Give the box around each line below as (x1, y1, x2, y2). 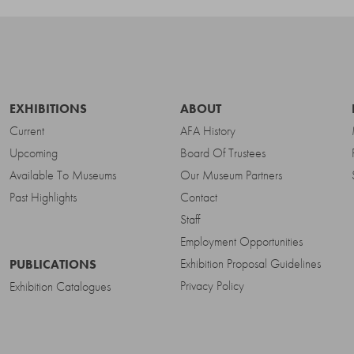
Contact (180, 189, 218, 205)
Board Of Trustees (180, 145, 266, 161)
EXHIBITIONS (9, 100, 87, 117)
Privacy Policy (180, 277, 245, 294)
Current (9, 122, 44, 139)
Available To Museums (9, 167, 116, 183)
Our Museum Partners (180, 167, 283, 183)
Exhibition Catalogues (9, 278, 111, 295)
